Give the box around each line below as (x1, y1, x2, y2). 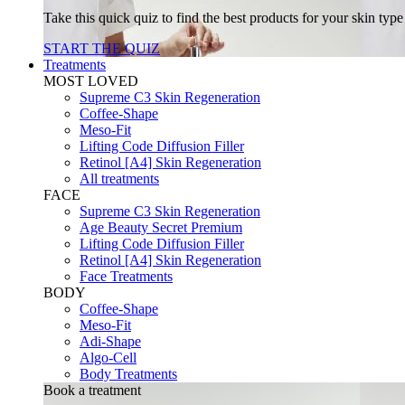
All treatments (80, 171, 159, 186)
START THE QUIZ (43, 41, 160, 56)
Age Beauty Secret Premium (80, 220, 242, 235)
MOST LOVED (43, 73, 138, 89)
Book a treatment (43, 382, 141, 398)
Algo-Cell (80, 350, 137, 365)
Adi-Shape (80, 334, 141, 349)
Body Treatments (80, 366, 177, 381)
